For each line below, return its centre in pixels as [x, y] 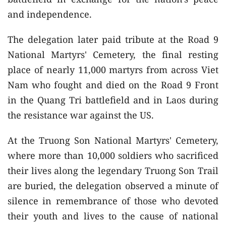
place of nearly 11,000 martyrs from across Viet [113, 69]
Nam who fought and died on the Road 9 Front [113, 84]
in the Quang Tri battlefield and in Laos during [113, 100]
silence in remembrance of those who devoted [113, 201]
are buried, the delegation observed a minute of [113, 185]
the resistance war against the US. [81, 115]
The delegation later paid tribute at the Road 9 [113, 39]
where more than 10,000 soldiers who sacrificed [113, 155]
